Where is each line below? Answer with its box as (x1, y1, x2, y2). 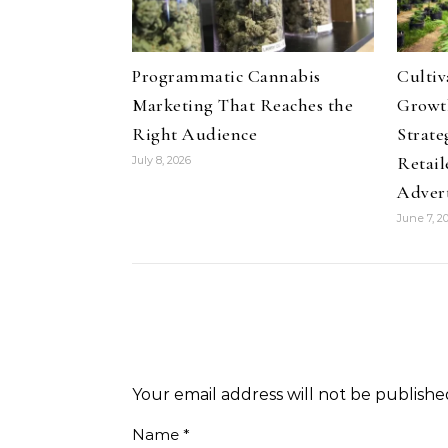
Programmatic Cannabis (132, 65, 321, 87)
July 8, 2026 (132, 153, 191, 167)
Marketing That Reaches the (132, 94, 353, 116)
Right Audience (132, 123, 257, 145)
